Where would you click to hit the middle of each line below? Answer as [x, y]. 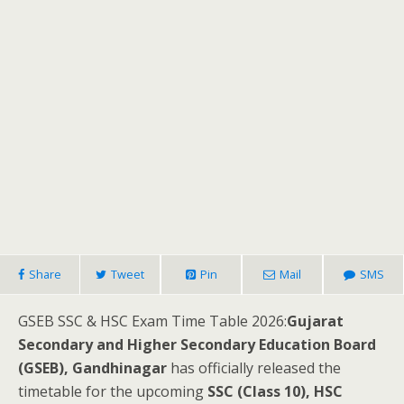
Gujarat [315, 321]
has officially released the [254, 368]
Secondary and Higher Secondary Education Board [197, 344]
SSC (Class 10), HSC [275, 391]
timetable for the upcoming [113, 391]
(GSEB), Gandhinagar [92, 368]
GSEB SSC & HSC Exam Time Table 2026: [152, 321]
